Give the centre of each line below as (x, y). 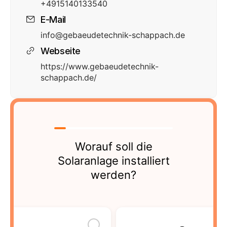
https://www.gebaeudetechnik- (100, 66)
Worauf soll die (113, 146)
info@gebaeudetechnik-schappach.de (113, 35)
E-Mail (53, 19)
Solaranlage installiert (113, 161)
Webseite (61, 51)
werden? (113, 175)
